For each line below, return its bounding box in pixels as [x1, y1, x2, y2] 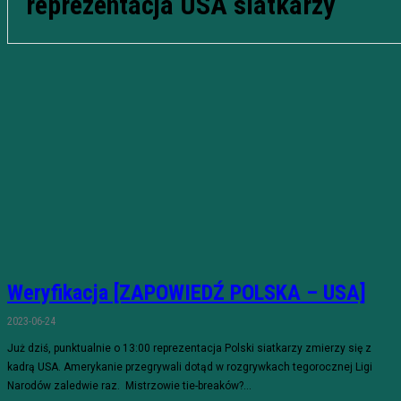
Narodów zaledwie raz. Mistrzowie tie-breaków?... [7, 380, 252, 392]
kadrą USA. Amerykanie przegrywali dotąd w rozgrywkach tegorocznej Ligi [7, 361, 372, 373]
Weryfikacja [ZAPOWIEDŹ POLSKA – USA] [7, 280, 366, 305]
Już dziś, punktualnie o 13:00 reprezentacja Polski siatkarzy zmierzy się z [7, 342, 371, 354]
